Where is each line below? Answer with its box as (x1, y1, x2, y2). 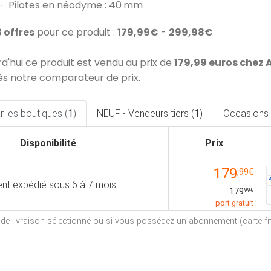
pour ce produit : (34, 25, 117, 39)
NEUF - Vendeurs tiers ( (97, 108, 194, 119)
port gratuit (215, 198, 253, 207)
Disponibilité (19, 137, 76, 149)
